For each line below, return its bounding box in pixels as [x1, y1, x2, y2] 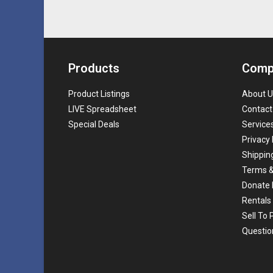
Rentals [242, 196, 271, 205]
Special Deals [68, 119, 119, 129]
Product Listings [68, 89, 130, 99]
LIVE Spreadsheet [68, 104, 136, 114]
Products [68, 61, 119, 76]
